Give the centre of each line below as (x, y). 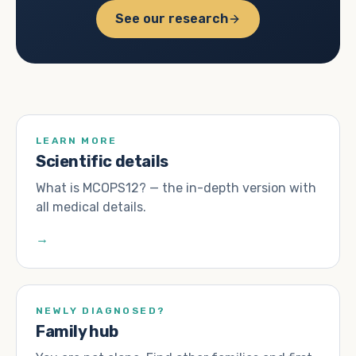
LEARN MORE (76, 141)
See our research (172, 19)
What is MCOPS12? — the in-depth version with (176, 188)
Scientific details (102, 161)
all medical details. (91, 207)
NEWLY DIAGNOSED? (101, 311)
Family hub (77, 331)
